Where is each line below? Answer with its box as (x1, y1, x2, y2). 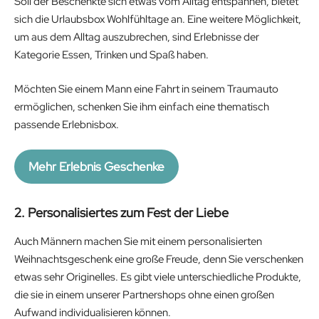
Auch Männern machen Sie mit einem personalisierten (14, 234, 262, 249)
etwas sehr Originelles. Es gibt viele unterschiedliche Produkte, (14, 270, 301, 285)
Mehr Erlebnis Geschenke (28, 159, 164, 175)
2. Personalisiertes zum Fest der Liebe (14, 204, 229, 221)
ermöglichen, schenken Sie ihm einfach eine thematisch (14, 99, 269, 114)
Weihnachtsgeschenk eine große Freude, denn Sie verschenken (14, 252, 303, 267)
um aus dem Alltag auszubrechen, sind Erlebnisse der (14, 30, 259, 45)
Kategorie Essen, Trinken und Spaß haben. (14, 48, 211, 63)
